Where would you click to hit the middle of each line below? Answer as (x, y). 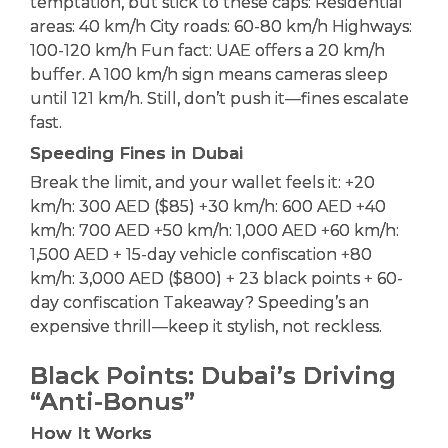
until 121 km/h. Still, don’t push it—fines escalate (219, 98)
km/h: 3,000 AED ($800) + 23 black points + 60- (216, 278)
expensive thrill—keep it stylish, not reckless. (206, 326)
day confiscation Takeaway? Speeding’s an (199, 302)
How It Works (91, 432)
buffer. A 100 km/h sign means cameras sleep (209, 74)
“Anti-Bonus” (112, 401)
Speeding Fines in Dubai (136, 152)
